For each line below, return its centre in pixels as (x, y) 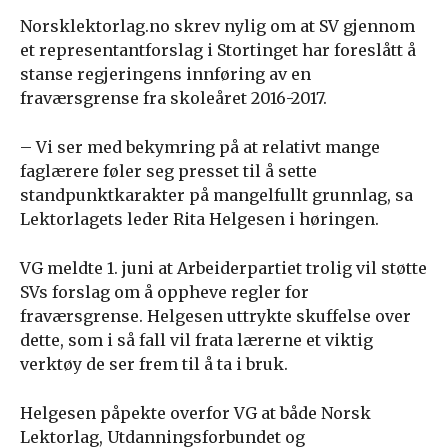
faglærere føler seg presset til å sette (168, 171)
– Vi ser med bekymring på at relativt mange (200, 147)
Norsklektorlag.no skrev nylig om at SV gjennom (217, 26)
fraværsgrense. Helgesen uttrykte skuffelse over (215, 316)
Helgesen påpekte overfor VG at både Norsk (195, 413)
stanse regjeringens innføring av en (165, 74)
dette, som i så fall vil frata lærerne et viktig (196, 340)
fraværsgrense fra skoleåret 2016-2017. (173, 98)
